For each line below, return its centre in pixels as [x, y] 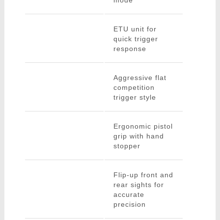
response [130, 49]
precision [129, 205]
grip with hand [138, 136]
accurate [129, 195]
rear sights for [138, 185]
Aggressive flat [140, 78]
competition [134, 88]
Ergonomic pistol [143, 126]
